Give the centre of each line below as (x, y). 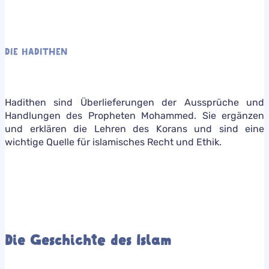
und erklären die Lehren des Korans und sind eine (134, 128)
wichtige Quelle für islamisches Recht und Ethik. (113, 142)
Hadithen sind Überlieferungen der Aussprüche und (134, 102)
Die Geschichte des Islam (88, 240)
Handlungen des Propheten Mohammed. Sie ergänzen (134, 115)
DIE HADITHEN (36, 51)
